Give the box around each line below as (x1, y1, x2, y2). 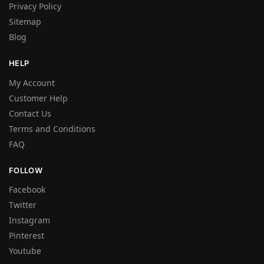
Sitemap (9, 16, 41, 28)
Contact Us (9, 107, 51, 119)
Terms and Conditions (9, 123, 95, 134)
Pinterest (9, 230, 44, 242)
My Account (9, 77, 55, 88)
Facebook (9, 184, 45, 196)
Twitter (9, 199, 37, 211)
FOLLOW (9, 165, 42, 175)
